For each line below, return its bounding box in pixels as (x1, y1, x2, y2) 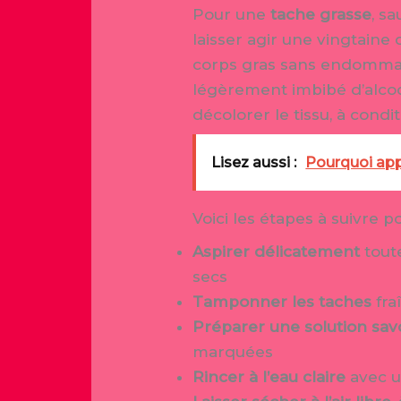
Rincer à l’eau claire (192, 367, 346, 386)
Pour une (192, 4, 271, 23)
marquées (192, 342, 274, 361)
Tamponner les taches (192, 292, 372, 311)
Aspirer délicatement (192, 242, 361, 260)
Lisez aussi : (211, 154, 297, 172)
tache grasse (270, 4, 372, 23)
